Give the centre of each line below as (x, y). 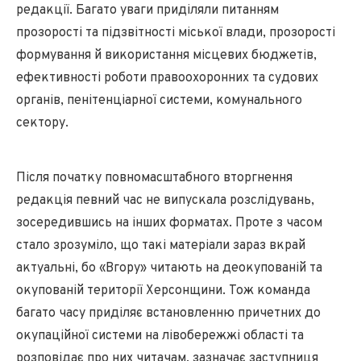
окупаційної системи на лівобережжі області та (160, 336)
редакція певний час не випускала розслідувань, (165, 200)
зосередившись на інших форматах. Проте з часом (169, 223)
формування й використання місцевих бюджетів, (166, 55)
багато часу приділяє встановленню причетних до (168, 313)
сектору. (42, 123)
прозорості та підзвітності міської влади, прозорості (176, 33)
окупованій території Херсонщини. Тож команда (163, 290)
